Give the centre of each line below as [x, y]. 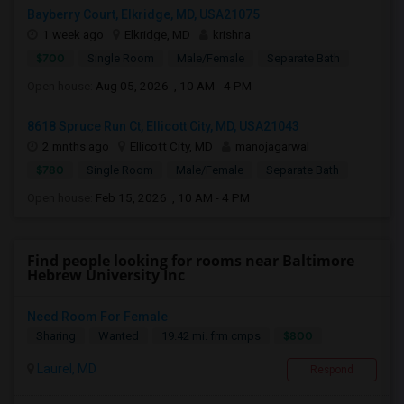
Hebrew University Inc [106, 275]
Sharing [56, 336]
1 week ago [73, 34]
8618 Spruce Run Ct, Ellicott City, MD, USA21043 [163, 126]
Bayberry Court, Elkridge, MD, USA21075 [143, 14]
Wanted [119, 336]
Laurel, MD [65, 369]
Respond [332, 370]
